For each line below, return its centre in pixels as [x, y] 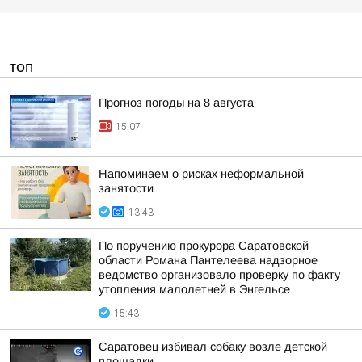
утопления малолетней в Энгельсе [194, 289]
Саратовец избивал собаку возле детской [213, 347]
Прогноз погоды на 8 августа [176, 103]
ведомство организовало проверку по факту [219, 275]
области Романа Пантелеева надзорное [208, 260]
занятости [126, 188]
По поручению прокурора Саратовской [204, 246]
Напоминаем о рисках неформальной [201, 174]
